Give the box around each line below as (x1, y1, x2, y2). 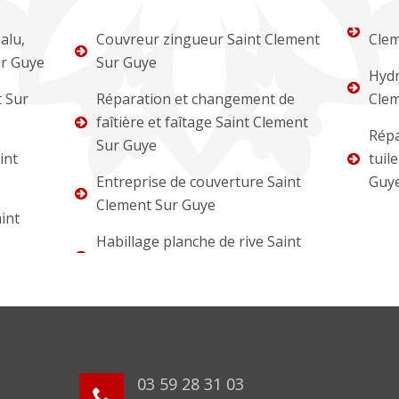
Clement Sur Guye (96, 195, 216, 216)
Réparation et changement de (96, 89, 296, 110)
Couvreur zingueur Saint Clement (96, 29, 321, 50)
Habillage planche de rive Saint (96, 232, 302, 252)
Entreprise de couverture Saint (96, 172, 302, 192)
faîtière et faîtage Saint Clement (96, 112, 309, 133)
